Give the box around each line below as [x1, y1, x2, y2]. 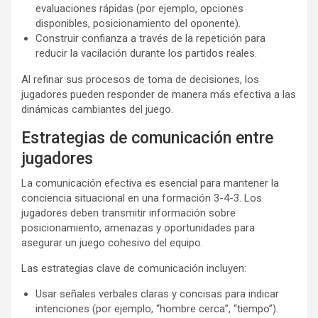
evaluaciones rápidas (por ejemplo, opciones [35, 1, 243, 15]
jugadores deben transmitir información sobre [21, 206, 236, 219]
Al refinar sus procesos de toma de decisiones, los [21, 72, 259, 86]
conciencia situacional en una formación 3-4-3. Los [21, 191, 262, 204]
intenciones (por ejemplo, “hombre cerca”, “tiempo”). [35, 302, 278, 315]
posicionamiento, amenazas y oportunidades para [21, 221, 255, 234]
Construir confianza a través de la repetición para [35, 31, 265, 45]
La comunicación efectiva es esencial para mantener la [21, 176, 279, 190]
